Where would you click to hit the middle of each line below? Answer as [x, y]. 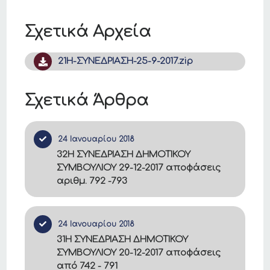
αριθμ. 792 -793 [92, 181]
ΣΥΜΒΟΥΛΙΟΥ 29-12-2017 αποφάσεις [139, 168]
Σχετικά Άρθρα [87, 100]
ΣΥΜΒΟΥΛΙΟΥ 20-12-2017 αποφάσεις [139, 253]
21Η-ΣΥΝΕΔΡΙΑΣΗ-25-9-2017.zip [126, 61]
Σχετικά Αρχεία [88, 32]
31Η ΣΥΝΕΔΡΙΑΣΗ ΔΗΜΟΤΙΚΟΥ [123, 240]
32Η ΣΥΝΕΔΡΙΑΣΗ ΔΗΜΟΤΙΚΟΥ [124, 155]
